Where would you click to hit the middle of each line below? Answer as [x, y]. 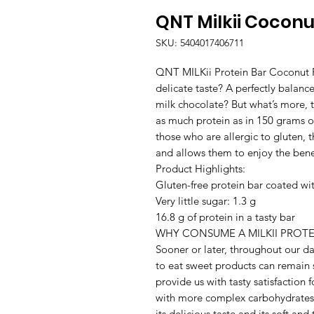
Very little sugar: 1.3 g [206, 201]
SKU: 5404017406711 [200, 43]
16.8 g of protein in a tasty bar [225, 217]
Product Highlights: [200, 169]
